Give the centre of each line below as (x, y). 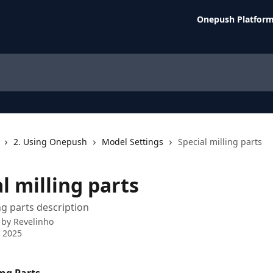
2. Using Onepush (50, 142)
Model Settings (133, 142)
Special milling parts (220, 142)
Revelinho (34, 222)
